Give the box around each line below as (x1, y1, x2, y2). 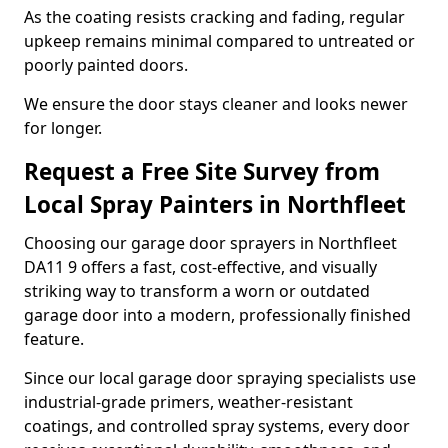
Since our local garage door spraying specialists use (24, 367, 416, 389)
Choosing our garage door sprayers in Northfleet (24, 232, 397, 254)
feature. (24, 328, 84, 350)
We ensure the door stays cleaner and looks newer (24, 93, 408, 115)
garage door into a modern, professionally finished (24, 304, 411, 326)
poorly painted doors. (24, 54, 188, 76)
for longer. (24, 117, 102, 139)
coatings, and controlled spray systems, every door (24, 415, 410, 437)
